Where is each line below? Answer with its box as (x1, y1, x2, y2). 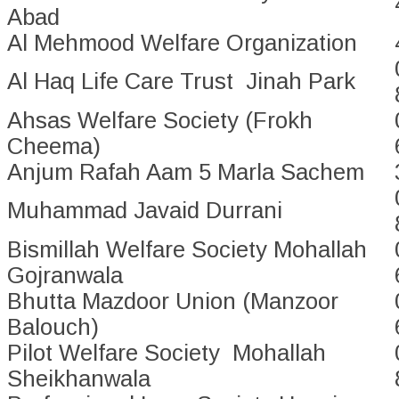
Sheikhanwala (7, 366, 151, 392)
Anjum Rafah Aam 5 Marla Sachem (7, 159, 364, 185)
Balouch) (7, 314, 99, 340)
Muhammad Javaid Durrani (7, 198, 282, 224)
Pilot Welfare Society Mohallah (7, 340, 326, 366)
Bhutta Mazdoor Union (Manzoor (7, 289, 338, 314)
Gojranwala (7, 263, 123, 289)
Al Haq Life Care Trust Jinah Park (7, 69, 355, 94)
